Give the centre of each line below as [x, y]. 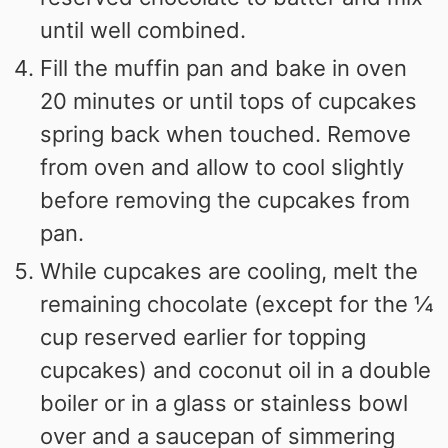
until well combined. [143, 30]
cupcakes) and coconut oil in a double [236, 370]
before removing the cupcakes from [225, 200]
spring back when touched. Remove [226, 134]
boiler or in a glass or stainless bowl [224, 403]
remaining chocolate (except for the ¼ [237, 304]
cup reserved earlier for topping [203, 337]
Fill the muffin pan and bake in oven [224, 68]
